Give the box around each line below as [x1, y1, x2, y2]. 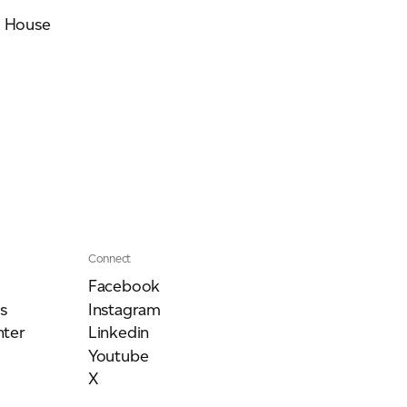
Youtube [87, 345, 149, 366]
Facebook [87, 276, 161, 297]
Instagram [87, 299, 162, 320]
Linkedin [87, 323, 150, 343]
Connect [87, 252, 132, 266]
